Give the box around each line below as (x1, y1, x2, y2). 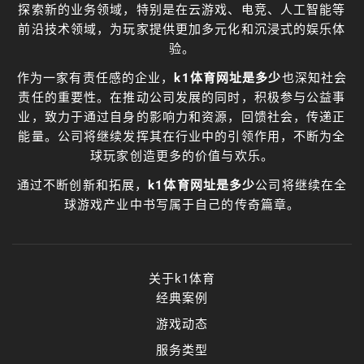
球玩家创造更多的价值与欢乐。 (90, 148, 274, 163)
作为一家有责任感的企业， (16, 70, 175, 85)
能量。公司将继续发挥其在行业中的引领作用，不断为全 (18, 128, 346, 144)
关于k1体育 (148, 271, 216, 286)
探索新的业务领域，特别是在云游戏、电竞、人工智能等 (18, 2, 346, 17)
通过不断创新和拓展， (16, 177, 149, 193)
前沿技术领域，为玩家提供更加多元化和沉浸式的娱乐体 (18, 21, 346, 37)
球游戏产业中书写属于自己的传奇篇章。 (63, 197, 301, 212)
